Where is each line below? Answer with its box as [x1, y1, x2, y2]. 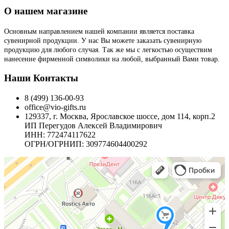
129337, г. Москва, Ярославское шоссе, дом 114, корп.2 [25, 112, 215, 121]
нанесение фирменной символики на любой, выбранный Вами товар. [4, 55, 220, 63]
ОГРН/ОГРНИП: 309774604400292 [25, 140, 147, 149]
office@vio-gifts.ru [25, 103, 86, 112]
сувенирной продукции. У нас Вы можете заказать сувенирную [4, 36, 201, 44]
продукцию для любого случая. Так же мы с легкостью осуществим [4, 45, 212, 54]
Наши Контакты [4, 73, 78, 84]
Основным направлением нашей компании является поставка [4, 27, 194, 35]
